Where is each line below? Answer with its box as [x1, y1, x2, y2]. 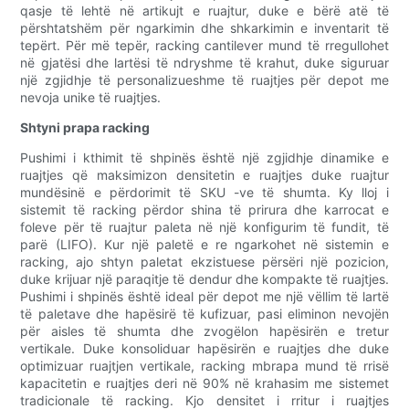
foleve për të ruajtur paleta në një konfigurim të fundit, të [20, 219, 389, 236]
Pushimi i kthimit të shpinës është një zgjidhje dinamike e [20, 150, 389, 166]
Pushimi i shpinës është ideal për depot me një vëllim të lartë [20, 288, 389, 305]
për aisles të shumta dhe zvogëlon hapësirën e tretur [20, 323, 389, 340]
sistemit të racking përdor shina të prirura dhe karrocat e [20, 202, 389, 218]
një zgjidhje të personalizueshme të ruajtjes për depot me [20, 72, 389, 89]
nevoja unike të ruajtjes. [20, 89, 162, 106]
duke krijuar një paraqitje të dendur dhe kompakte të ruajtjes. [20, 271, 389, 288]
